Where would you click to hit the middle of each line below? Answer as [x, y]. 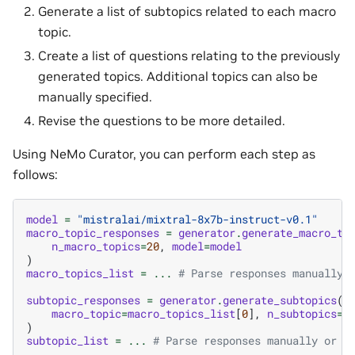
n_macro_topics [96, 246]
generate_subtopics [280, 300]
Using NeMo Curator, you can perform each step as [164, 153]
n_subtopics [302, 314]
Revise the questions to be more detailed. [162, 120]
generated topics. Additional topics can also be [178, 76]
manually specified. [95, 96]
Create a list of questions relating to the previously [189, 55]
